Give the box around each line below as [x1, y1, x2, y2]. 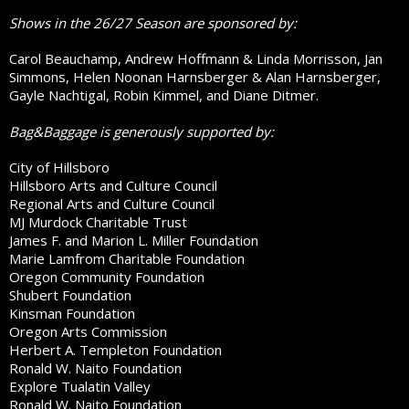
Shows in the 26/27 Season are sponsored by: [9, 13, 297, 32]
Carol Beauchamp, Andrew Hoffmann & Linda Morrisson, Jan [9, 49, 383, 68]
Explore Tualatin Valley [9, 377, 151, 396]
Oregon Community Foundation [9, 267, 204, 287]
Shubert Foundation [9, 286, 131, 305]
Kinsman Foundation [9, 304, 135, 323]
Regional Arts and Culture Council [9, 194, 215, 214]
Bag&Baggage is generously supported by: [9, 121, 274, 141]
